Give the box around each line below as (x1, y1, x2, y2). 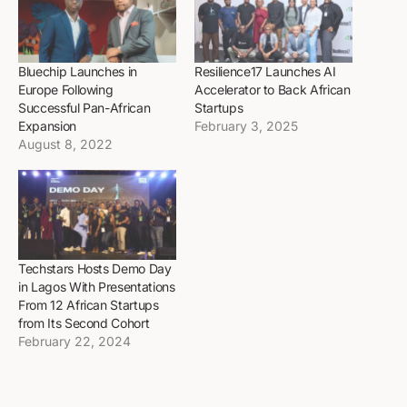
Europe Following (18, 81, 114, 97)
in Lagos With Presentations (18, 278, 175, 294)
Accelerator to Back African (194, 81, 351, 97)
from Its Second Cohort (18, 314, 150, 331)
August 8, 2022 (18, 135, 113, 152)
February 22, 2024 (18, 333, 131, 349)
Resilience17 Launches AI (194, 63, 336, 79)
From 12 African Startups (18, 296, 159, 313)
